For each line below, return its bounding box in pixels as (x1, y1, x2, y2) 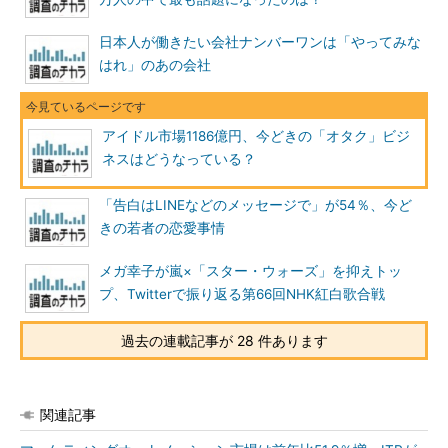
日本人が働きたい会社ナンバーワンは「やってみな (99, 34, 421, 50)
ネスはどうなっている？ (102, 151, 256, 167)
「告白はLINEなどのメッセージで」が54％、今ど (99, 197, 412, 213)
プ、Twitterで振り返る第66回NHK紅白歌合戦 (99, 286, 385, 302)
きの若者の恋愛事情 (99, 220, 225, 236)
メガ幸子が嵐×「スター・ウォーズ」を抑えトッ (99, 263, 402, 279)
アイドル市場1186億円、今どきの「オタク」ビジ (102, 128, 410, 144)
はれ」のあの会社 (99, 57, 211, 73)
